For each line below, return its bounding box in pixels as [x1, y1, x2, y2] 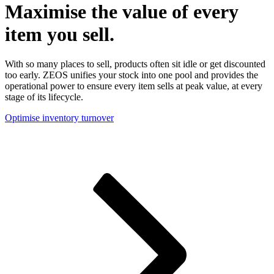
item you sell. [5, 23, 114, 45]
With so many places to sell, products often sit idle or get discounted [5, 59, 265, 70]
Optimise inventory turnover [5, 113, 114, 124]
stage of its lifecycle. [5, 92, 83, 103]
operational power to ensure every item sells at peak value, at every [5, 81, 262, 92]
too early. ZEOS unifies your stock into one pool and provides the [5, 70, 258, 81]
